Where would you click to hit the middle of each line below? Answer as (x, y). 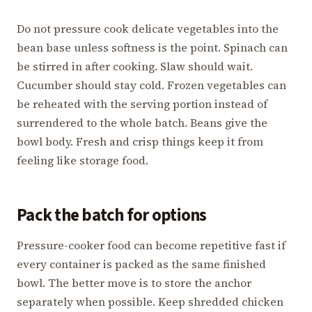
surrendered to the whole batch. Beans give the (142, 122)
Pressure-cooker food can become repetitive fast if (151, 245)
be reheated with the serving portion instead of (142, 103)
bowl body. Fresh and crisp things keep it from (140, 141)
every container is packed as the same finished (141, 264)
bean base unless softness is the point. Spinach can (152, 47)
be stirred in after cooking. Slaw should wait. (135, 66)
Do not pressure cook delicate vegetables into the (148, 28)
